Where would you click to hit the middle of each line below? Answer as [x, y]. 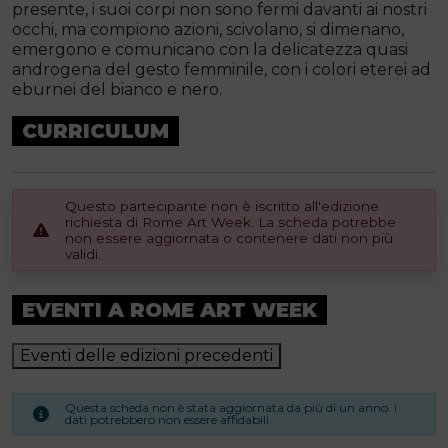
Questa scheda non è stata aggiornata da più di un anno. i [231, 407]
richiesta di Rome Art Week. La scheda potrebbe [230, 222]
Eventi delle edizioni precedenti [146, 355]
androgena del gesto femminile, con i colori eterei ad [221, 69]
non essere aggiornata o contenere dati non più [229, 238]
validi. [83, 254]
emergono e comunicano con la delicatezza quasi [210, 49]
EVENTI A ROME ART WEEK [169, 310]
